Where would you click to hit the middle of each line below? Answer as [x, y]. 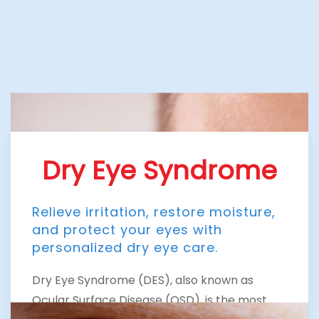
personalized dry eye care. [125, 247]
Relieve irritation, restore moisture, [154, 211]
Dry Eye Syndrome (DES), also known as [143, 280]
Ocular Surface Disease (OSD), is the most [150, 300]
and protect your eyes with [127, 229]
